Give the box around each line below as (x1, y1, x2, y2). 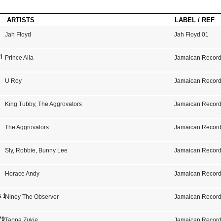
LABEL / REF (175, 16, 215, 24)
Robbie (15, 147, 36, 154)
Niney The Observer (4, 193, 59, 200)
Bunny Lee (38, 147, 68, 154)
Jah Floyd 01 (174, 31, 209, 38)
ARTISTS (7, 16, 35, 24)
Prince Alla (4, 54, 34, 61)
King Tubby (4, 101, 35, 108)
